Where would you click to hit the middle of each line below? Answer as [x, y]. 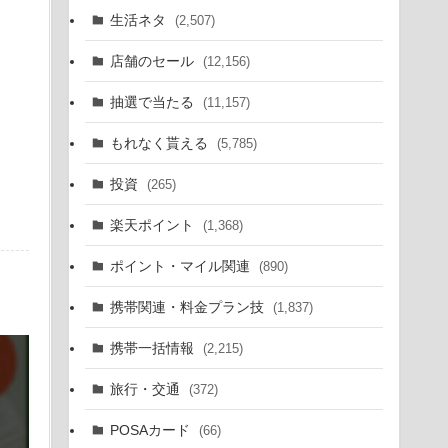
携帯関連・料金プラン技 [188, 306]
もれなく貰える [160, 142]
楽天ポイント [153, 224]
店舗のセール [153, 60]
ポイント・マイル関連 [181, 265]
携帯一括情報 [153, 347]
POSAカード [151, 429]
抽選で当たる [153, 101]
